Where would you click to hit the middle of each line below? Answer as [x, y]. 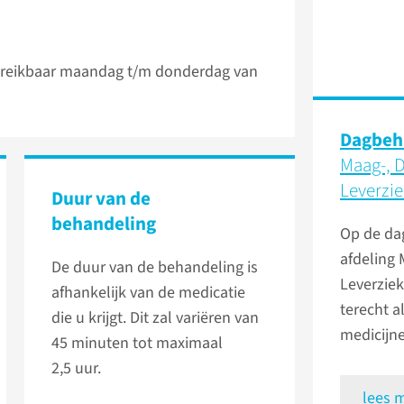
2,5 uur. [76, 369]
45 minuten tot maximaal [137, 344]
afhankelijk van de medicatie [148, 293]
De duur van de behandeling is [155, 268]
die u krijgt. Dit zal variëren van [155, 318]
